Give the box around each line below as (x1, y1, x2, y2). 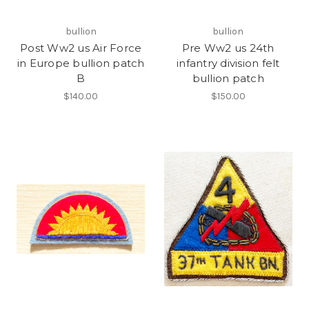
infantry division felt (177, 56, 280, 70)
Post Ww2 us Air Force (20, 41, 142, 54)
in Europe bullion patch (17, 56, 145, 70)
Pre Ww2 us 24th (181, 41, 275, 54)
